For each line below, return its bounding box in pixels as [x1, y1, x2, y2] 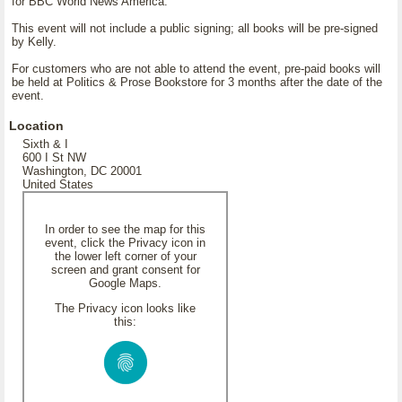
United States [22, 178, 93, 191]
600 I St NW [22, 151, 86, 164]
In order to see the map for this [45, 223, 205, 236]
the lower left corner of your [54, 249, 197, 263]
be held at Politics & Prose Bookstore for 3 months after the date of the [12, 75, 382, 89]
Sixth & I [22, 137, 68, 151]
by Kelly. [12, 35, 57, 48]
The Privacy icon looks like [55, 301, 196, 315]
